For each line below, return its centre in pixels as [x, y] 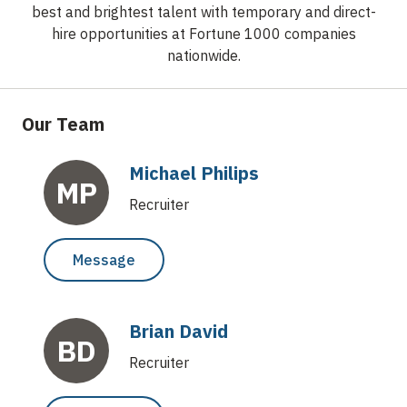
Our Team [63, 124]
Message [104, 259]
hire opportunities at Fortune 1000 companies [203, 33]
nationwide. [203, 55]
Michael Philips [194, 173]
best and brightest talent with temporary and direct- [203, 11]
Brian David [179, 331]
